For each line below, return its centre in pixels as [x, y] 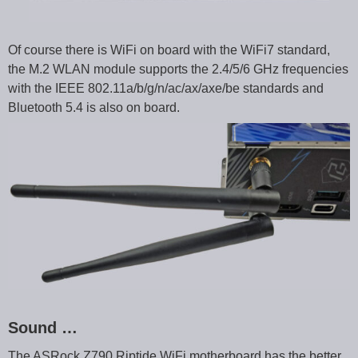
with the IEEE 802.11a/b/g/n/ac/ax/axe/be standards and [166, 88]
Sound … [43, 327]
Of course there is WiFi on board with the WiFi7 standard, [169, 50]
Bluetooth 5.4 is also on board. [94, 107]
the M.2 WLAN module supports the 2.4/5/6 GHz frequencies [178, 69]
